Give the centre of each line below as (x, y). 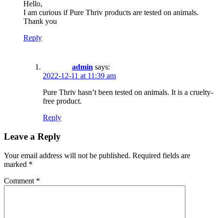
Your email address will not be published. (67, 155)
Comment (20, 181)
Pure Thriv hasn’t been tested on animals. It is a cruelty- (128, 92)
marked (16, 164)
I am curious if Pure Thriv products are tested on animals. (111, 13)
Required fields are (161, 155)
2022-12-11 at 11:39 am (79, 76)
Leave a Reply (32, 136)
